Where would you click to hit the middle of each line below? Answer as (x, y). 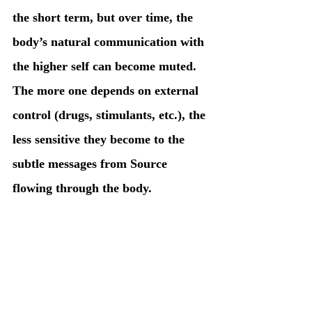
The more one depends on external (107, 91)
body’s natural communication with (110, 42)
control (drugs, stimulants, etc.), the (111, 115)
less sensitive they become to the (100, 140)
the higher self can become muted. (106, 67)
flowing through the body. (82, 188)
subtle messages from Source (92, 164)
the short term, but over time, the (104, 18)
